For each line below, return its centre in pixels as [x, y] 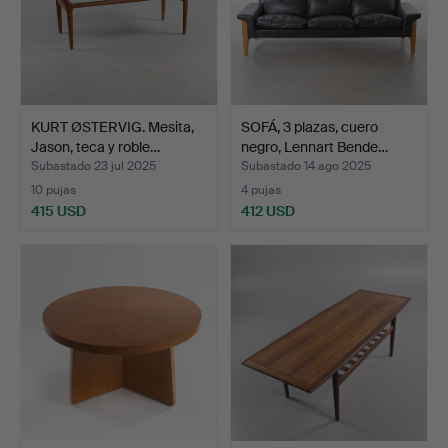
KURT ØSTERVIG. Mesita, [112, 126]
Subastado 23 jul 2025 [93, 165]
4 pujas [261, 189]
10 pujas [53, 189]
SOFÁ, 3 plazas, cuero [309, 126]
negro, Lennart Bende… [314, 146]
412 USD [268, 210]
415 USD [58, 210]
